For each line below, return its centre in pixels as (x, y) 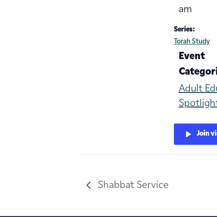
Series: (184, 30)
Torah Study (192, 42)
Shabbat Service (132, 185)
